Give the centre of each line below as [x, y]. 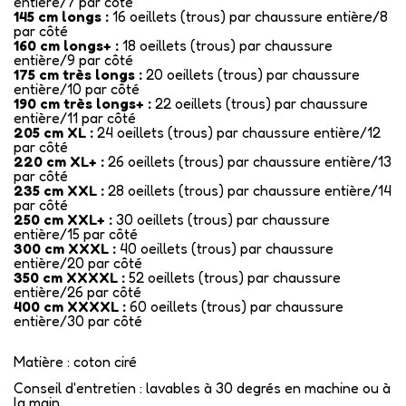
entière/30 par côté [78, 321]
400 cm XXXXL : [70, 307]
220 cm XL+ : [59, 162]
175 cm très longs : [78, 75]
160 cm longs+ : [66, 46]
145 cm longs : [61, 17]
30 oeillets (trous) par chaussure [221, 220]
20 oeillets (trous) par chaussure [251, 75]
